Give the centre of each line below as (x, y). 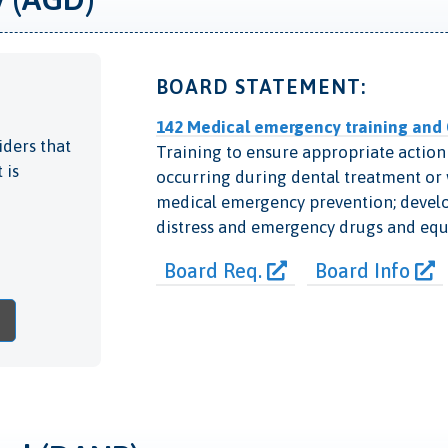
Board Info (364, 271)
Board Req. (215, 271)
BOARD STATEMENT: (260, 87)
